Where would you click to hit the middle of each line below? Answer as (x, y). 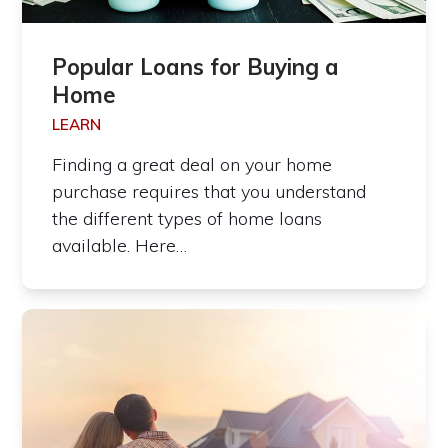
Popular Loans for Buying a (196, 67)
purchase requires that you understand (209, 192)
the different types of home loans (187, 219)
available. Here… (120, 246)
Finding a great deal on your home (192, 165)
